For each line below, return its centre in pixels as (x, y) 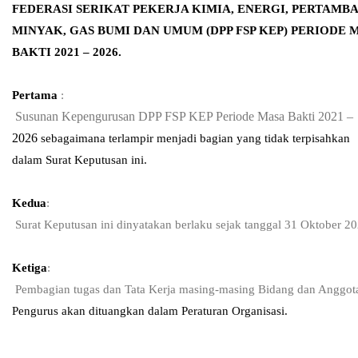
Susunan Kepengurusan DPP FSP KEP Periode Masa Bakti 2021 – (184, 116)
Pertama (36, 95)
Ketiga (30, 267)
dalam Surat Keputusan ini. (80, 159)
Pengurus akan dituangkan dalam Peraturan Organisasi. (150, 310)
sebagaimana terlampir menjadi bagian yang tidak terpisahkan (195, 138)
